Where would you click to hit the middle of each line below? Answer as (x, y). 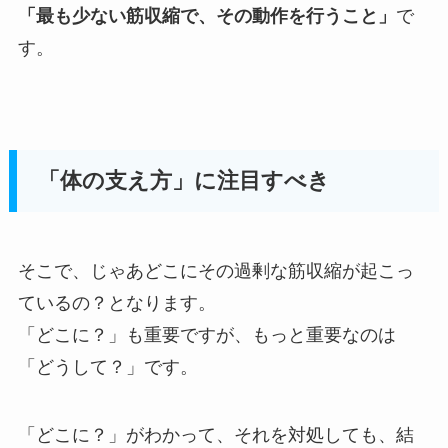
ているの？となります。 (116, 302)
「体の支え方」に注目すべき (184, 180)
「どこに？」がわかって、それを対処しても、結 (215, 434)
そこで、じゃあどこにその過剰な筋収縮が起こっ (215, 270)
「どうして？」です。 (107, 366)
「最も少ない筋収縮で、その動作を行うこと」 (206, 15)
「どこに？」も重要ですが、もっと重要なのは (206, 334)
